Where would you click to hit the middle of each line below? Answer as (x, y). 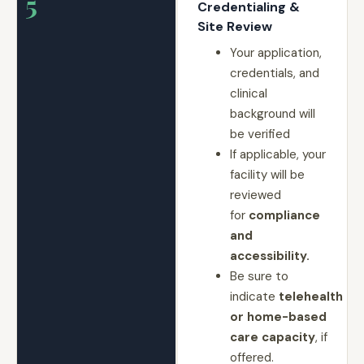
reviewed (255, 195)
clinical (248, 93)
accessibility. (269, 256)
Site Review (234, 26)
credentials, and (274, 73)
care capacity (272, 337)
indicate (254, 297)
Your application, (275, 53)
